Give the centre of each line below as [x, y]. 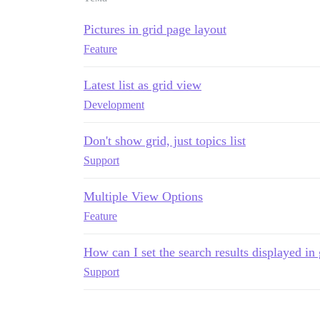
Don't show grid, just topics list [165, 141]
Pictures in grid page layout [155, 29]
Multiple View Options [143, 196]
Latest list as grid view [142, 85]
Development [114, 105]
